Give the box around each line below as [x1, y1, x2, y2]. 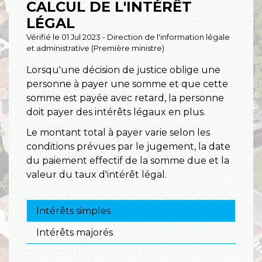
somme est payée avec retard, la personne [26, 92, 224, 104]
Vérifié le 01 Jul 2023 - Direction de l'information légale [26, 32, 230, 42]
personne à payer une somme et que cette [26, 78, 228, 90]
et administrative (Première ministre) [26, 43, 164, 53]
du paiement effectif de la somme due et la [26, 155, 229, 167]
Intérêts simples [36, 205, 111, 216]
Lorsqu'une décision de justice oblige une [26, 64, 220, 76]
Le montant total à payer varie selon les [26, 127, 210, 139]
